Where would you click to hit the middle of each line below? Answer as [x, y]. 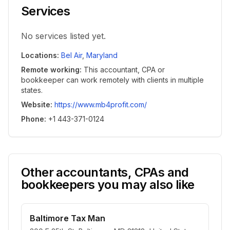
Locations [39, 55]
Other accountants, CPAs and [105, 172]
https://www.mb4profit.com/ [101, 104]
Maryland [102, 55]
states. [32, 90]
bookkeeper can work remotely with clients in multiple [112, 80]
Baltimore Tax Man [68, 218]
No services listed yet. [63, 36]
